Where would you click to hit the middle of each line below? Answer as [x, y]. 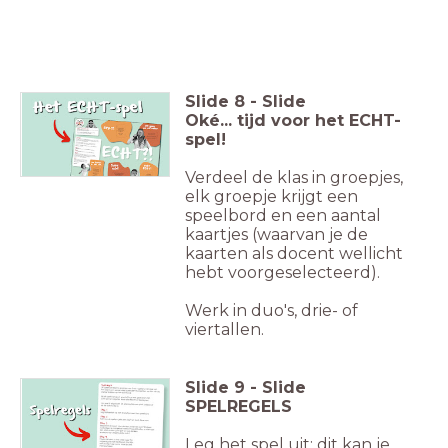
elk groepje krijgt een [271, 197]
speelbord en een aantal [283, 216]
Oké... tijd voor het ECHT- [293, 121]
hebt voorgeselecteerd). [286, 273]
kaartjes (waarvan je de [276, 235]
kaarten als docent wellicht [294, 254]
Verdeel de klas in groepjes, [294, 178]
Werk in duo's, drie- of [271, 311]
